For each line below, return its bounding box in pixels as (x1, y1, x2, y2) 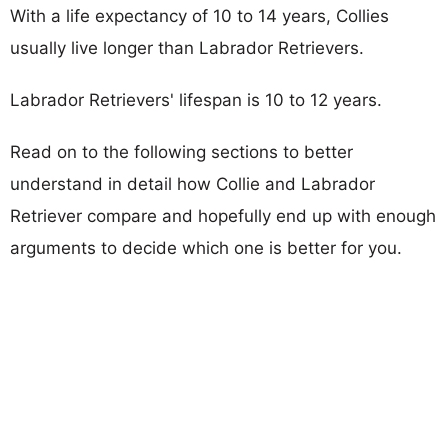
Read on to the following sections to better (10, 141, 353, 162)
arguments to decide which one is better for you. (10, 237, 402, 258)
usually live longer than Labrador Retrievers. (10, 37, 364, 58)
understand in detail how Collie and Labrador (10, 173, 375, 194)
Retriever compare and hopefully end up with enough (10, 205, 436, 226)
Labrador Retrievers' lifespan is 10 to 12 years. (10, 89, 382, 110)
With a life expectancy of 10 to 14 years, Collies (10, 5, 389, 26)
